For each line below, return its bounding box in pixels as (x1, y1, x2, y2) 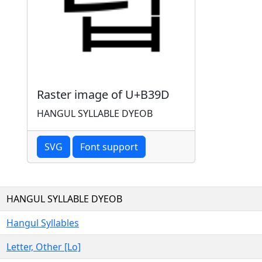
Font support (80, 140, 138, 153)
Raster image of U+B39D (37, 86, 170, 102)
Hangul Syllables (6, 216, 79, 229)
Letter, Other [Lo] (6, 240, 81, 253)
